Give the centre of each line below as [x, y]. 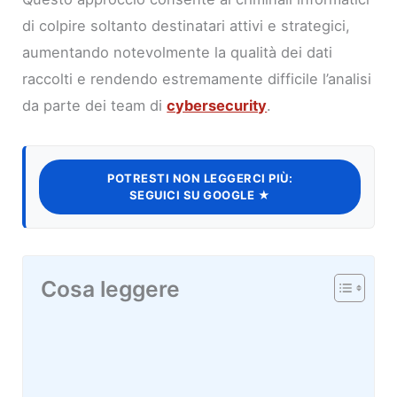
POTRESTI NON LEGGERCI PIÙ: [200, 179]
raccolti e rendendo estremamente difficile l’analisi [197, 79]
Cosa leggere [111, 289]
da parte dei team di [95, 106]
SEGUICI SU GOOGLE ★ [200, 195]
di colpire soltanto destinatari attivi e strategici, [187, 26]
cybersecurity [217, 106]
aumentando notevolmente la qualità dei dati [178, 53]
